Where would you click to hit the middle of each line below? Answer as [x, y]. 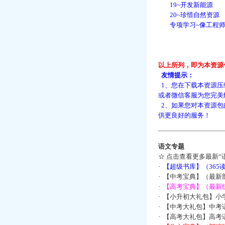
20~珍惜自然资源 [188, 15]
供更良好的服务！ [184, 115]
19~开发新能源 [185, 5]
